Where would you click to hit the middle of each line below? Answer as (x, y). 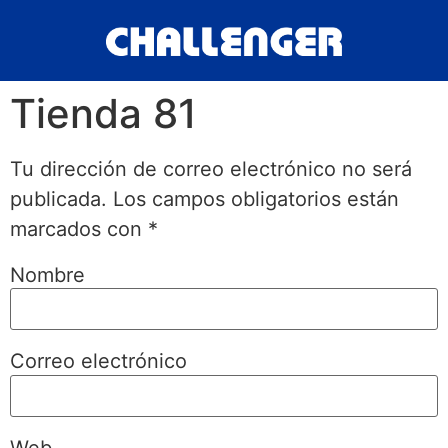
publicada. (58, 198)
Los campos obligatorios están (256, 198)
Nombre (47, 274)
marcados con (79, 228)
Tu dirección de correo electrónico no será (211, 168)
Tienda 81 (103, 113)
